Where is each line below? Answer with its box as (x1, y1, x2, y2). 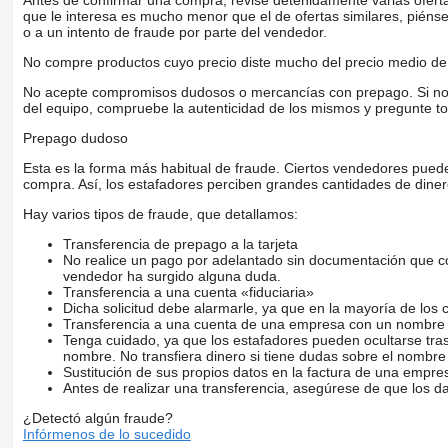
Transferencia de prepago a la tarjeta (62, 236, 298, 253)
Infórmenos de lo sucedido (22, 426, 191, 443)
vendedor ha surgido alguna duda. (62, 268, 281, 285)
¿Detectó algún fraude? (22, 410, 173, 427)
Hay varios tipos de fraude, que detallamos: (22, 206, 298, 223)
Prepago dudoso (22, 130, 128, 147)
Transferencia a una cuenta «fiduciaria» (62, 284, 314, 301)
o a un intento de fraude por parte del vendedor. (22, 24, 327, 41)
